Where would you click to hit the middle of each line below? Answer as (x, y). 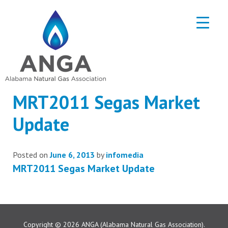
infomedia (125, 155)
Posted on (31, 155)
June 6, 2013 (72, 155)
